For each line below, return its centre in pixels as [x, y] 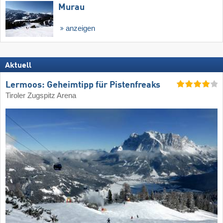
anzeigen [80, 29]
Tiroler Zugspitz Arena [41, 96]
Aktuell [18, 65]
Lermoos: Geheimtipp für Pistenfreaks [83, 85]
